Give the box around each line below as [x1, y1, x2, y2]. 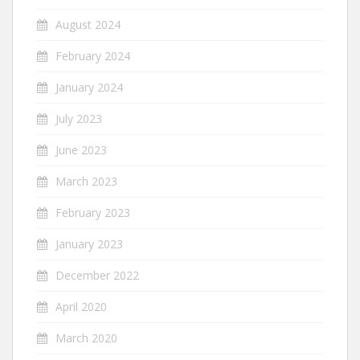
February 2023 [55, 204, 130, 220]
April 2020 [55, 298, 107, 314]
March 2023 [55, 173, 117, 189]
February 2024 [55, 47, 130, 63]
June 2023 [55, 141, 107, 157]
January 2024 [55, 79, 123, 95]
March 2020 [55, 329, 117, 346]
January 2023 [55, 235, 123, 252]
